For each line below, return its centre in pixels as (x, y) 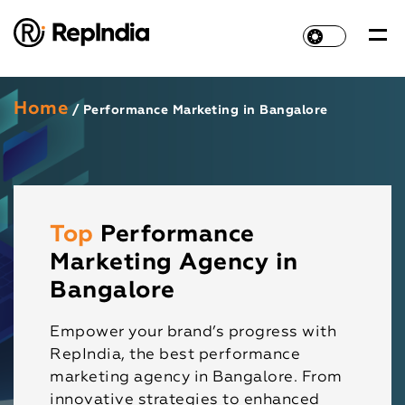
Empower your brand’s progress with (193, 333)
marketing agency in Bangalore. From (196, 378)
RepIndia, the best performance (175, 355)
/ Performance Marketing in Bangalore (198, 110)
